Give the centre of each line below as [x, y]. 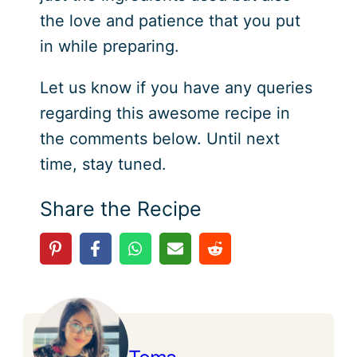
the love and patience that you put [170, 20]
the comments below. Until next [159, 138]
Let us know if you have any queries [176, 87]
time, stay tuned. [103, 164]
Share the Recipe [120, 208]
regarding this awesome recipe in [165, 113]
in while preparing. [109, 46]
